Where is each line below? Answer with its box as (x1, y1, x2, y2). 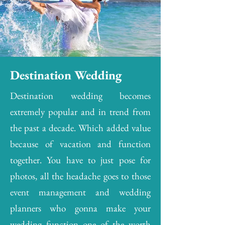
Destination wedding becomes (10, 89, 151, 102)
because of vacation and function (10, 138, 151, 150)
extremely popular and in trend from (10, 105, 151, 118)
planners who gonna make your (10, 202, 151, 214)
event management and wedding (10, 186, 151, 198)
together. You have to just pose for (10, 154, 151, 166)
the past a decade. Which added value (10, 122, 151, 134)
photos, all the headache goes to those (10, 170, 151, 182)
